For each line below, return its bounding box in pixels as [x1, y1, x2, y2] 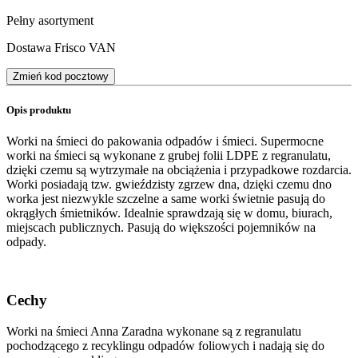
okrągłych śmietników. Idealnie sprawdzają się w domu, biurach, [6, 206, 332, 221]
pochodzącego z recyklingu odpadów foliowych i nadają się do [6, 338, 324, 352]
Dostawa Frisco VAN [6, 40, 116, 54]
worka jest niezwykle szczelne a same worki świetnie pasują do [6, 192, 325, 206]
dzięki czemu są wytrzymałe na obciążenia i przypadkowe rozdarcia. [6, 163, 352, 177]
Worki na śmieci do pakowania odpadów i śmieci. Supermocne [6, 134, 324, 149]
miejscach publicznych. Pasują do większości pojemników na [6, 221, 316, 235]
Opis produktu [6, 104, 71, 117]
